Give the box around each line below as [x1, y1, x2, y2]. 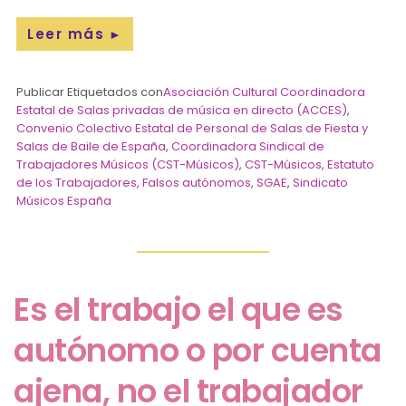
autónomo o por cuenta [14, 327, 382, 372]
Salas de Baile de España [16, 137, 167, 155]
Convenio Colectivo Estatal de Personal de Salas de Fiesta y [16, 119, 369, 137]
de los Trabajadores [16, 173, 138, 191]
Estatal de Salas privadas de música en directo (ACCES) [16, 101, 348, 119]
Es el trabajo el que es [14, 286, 343, 332]
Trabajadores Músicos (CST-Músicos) [16, 155, 240, 173]
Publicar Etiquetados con [16, 82, 164, 101]
